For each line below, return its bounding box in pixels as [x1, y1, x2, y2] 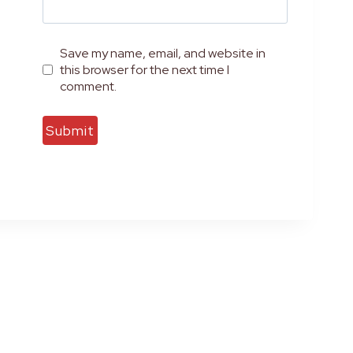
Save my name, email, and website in [60, 44, 266, 61]
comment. [60, 77, 117, 95]
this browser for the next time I [60, 61, 230, 78]
